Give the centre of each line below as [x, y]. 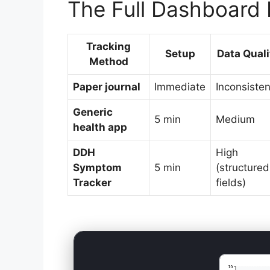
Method [108, 62]
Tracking [108, 47]
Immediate [180, 87]
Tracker [92, 183]
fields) [231, 183]
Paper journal [107, 87]
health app [100, 127]
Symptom [97, 168]
